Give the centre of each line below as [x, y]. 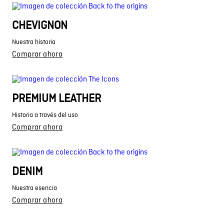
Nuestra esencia [34, 188]
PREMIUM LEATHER [56, 99]
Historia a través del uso [45, 115]
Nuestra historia [34, 42]
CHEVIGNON [40, 26]
